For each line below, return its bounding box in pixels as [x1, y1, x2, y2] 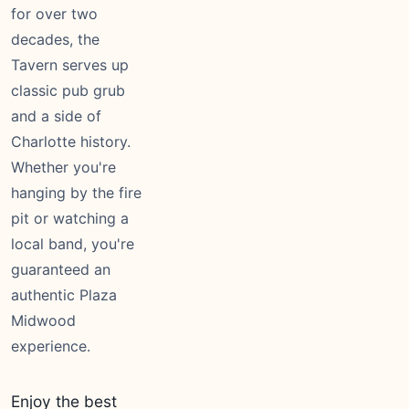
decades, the [11, 30, 100, 48]
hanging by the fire [11, 184, 142, 202]
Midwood [11, 311, 76, 330]
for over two [11, 5, 98, 23]
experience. [11, 337, 90, 355]
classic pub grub [11, 81, 125, 100]
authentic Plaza [11, 286, 117, 304]
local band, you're [11, 235, 134, 253]
